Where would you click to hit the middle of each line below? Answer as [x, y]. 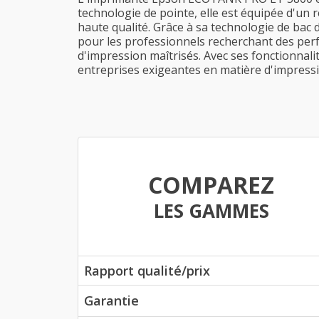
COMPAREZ [211, 185]
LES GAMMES [211, 211]
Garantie [111, 300]
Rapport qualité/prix [147, 271]
